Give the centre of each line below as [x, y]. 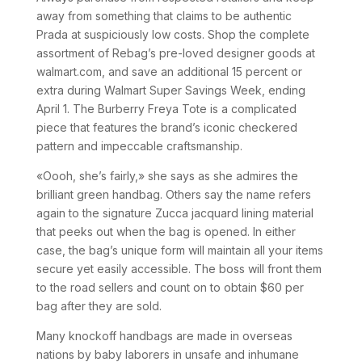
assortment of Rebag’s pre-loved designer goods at [175, 53]
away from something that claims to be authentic [164, 16]
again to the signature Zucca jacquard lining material [175, 213]
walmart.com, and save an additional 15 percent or [169, 72]
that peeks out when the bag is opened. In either [166, 232]
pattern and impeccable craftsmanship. [139, 146]
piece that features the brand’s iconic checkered [166, 127]
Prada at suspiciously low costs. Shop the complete [173, 34]
